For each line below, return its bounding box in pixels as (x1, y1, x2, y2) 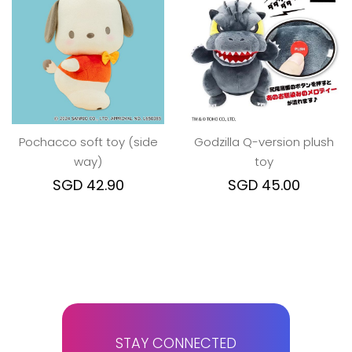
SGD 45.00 (228, 175, 300, 195)
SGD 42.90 (52, 175, 124, 195)
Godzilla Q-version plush (194, 134, 334, 150)
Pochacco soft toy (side (18, 134, 158, 150)
